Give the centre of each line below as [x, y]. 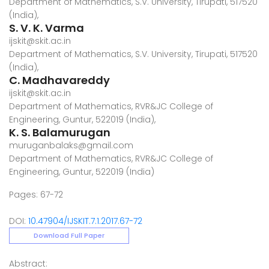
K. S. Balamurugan [60, 132]
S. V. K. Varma [47, 28]
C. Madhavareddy [59, 80]
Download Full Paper [69, 235]
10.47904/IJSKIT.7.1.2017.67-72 [85, 221]
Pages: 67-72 [36, 195]
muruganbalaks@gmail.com [71, 145]
